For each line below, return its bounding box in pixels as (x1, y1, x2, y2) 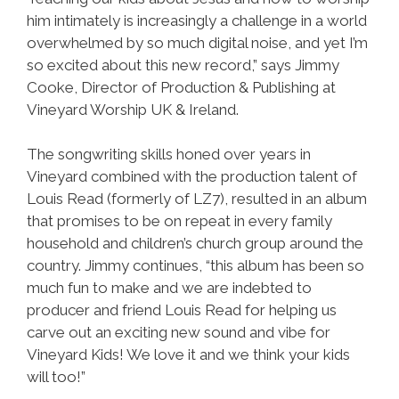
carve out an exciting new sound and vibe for (27, 323, 330, 341)
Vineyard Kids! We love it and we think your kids (27, 346, 350, 363)
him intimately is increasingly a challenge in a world (27, 11, 367, 29)
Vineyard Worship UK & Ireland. (27, 100, 239, 118)
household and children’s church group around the (27, 234, 363, 252)
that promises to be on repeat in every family (27, 212, 332, 230)
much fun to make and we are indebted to (27, 279, 312, 297)
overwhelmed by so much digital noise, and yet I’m (27, 33, 368, 52)
